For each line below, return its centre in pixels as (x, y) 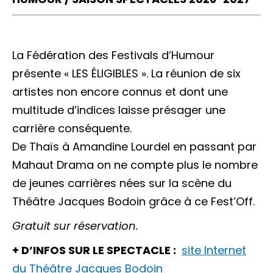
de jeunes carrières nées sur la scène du (122, 183)
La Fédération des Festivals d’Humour (113, 55)
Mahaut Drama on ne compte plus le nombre (135, 165)
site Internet (214, 250)
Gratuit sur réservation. (75, 225)
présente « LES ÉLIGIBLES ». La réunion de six (126, 73)
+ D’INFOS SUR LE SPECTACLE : (94, 250)
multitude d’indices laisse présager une (119, 110)
